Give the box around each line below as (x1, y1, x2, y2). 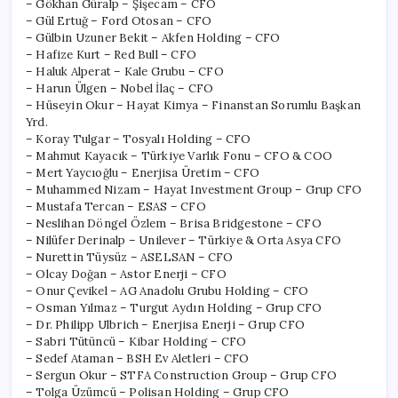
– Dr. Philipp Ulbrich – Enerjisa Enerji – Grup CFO (26, 316, 305, 332)
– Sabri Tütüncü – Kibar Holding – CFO (26, 333, 247, 349)
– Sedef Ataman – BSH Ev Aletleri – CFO (26, 350, 250, 366)
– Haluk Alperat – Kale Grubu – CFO (26, 63, 224, 79)
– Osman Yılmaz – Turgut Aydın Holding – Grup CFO (26, 299, 322, 315)
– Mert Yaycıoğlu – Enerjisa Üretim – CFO (26, 164, 259, 180)
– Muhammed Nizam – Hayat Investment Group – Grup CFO (26, 181, 362, 197)
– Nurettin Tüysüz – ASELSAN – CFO (26, 249, 234, 265)
